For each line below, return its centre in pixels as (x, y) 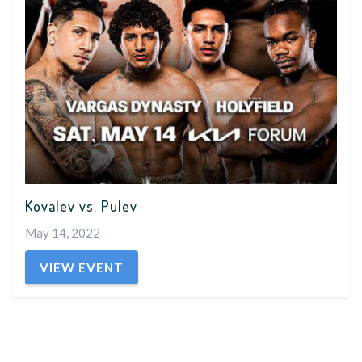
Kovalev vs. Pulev (81, 206)
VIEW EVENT (82, 267)
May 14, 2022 (63, 232)
